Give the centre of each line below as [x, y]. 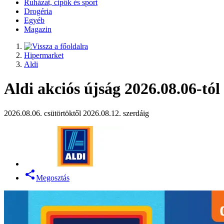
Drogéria [38, 11]
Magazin [38, 29]
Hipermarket [44, 55]
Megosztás [53, 177]
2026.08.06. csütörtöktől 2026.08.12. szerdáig [76, 113]
